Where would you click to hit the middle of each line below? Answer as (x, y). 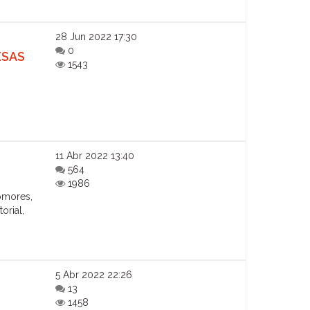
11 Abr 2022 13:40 (95, 155)
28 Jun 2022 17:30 (97, 36)
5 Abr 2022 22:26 (94, 274)
